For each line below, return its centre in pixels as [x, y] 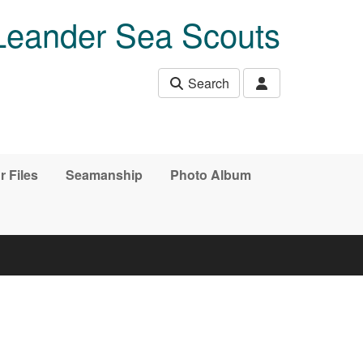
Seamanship [104, 174]
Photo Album [210, 174]
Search [207, 83]
